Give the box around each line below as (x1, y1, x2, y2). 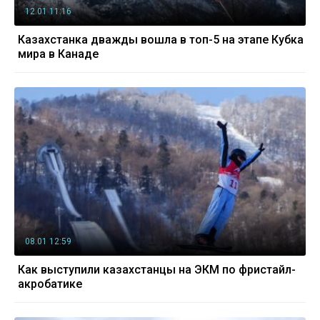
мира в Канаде (18, 46, 99, 61)
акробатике (18, 277, 82, 291)
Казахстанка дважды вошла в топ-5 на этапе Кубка (18, 32, 304, 46)
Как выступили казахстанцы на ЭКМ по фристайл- (18, 263, 296, 277)
